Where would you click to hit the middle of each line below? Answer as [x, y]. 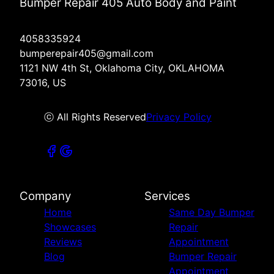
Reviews [63, 242]
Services [167, 196]
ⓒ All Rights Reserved [95, 117]
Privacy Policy [179, 117]
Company [45, 196]
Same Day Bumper [212, 213]
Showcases [70, 227]
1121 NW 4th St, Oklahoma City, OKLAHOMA [122, 68]
